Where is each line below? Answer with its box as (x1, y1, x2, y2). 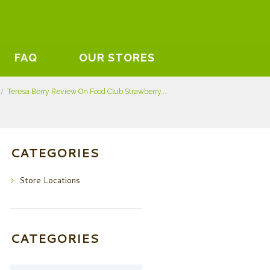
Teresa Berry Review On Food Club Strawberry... (7, 86, 166, 96)
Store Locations (19, 174, 81, 187)
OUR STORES (79, 51, 155, 64)
